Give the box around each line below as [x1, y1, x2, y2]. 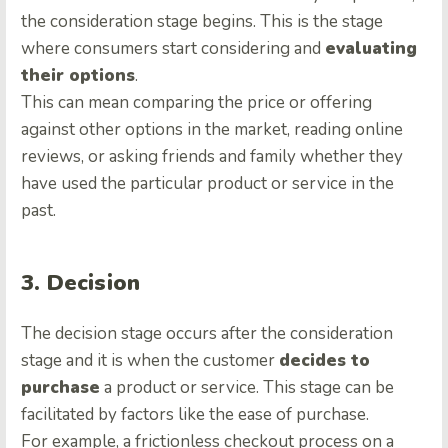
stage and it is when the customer [21, 348, 279, 372]
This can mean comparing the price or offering [21, 90, 372, 114]
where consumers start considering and [21, 36, 325, 60]
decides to [279, 348, 370, 372]
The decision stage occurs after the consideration [21, 321, 393, 345]
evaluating [325, 36, 417, 60]
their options [21, 63, 135, 87]
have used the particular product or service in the [21, 171, 394, 195]
